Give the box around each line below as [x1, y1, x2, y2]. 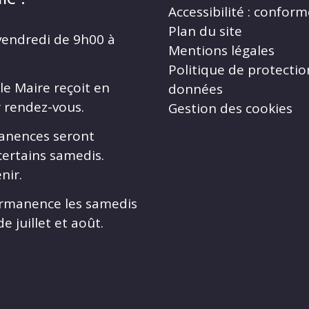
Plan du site [168, 21, 242, 40]
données [168, 79, 223, 98]
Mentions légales [168, 41, 275, 59]
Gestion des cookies [168, 99, 292, 117]
